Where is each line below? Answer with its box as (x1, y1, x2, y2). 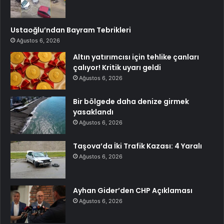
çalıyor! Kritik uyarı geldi (73, 62, 161, 72)
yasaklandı (73, 106, 113, 117)
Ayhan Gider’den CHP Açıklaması (73, 185, 192, 195)
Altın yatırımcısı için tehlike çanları (73, 51, 199, 62)
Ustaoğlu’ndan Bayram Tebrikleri (10, 24, 131, 35)
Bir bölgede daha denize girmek (73, 96, 189, 106)
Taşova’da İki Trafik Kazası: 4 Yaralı (73, 140, 202, 151)
